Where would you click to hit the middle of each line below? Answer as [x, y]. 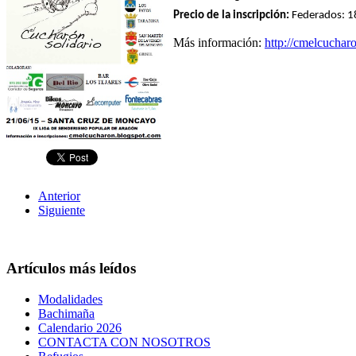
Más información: [219, 43]
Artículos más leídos [71, 268]
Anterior [59, 196]
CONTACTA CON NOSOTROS [124, 342]
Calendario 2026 [80, 327]
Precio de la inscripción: [231, 16]
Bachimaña [66, 313]
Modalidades [70, 299]
